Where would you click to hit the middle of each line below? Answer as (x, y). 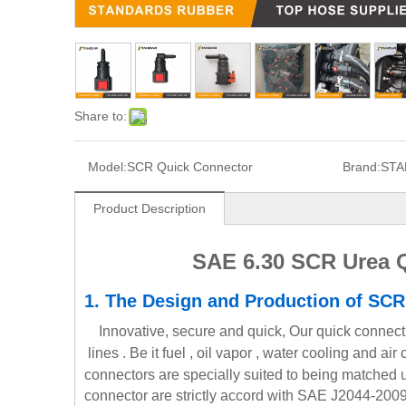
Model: (107, 167)
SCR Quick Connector (190, 167)
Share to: (101, 116)
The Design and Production (225, 301)
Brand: (361, 167)
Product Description (150, 209)
